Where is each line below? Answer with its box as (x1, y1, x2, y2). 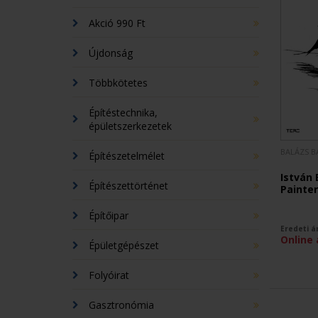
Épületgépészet (89, 238, 159, 252)
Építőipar (89, 209, 128, 222)
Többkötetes (89, 76, 148, 89)
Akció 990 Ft (89, 16, 146, 30)
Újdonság (89, 46, 133, 60)
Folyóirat (89, 268, 129, 282)
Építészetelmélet (89, 149, 165, 163)
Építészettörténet (89, 179, 168, 192)
